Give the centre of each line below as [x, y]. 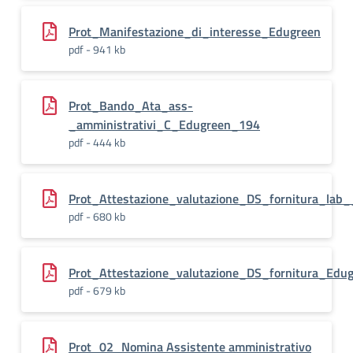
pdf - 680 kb [97, 216]
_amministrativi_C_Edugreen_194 [164, 124]
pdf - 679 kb [97, 290]
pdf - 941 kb [97, 49]
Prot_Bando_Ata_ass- [131, 106]
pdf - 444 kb [97, 142]
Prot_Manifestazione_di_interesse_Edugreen [195, 32]
